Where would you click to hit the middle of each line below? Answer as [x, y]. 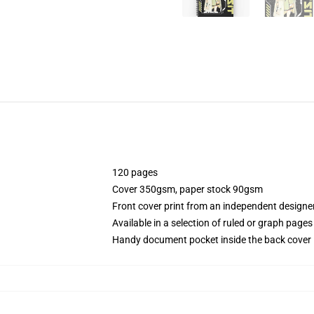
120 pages [135, 172]
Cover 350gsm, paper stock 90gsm [187, 189]
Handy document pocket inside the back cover [212, 240]
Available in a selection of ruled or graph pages [212, 223]
